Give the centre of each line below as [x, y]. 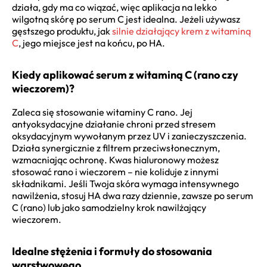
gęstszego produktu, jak [62, 31]
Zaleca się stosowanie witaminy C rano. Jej [102, 112]
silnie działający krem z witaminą [181, 31]
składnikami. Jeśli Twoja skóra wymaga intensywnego [125, 183]
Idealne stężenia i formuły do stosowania [112, 251]
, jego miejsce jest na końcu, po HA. [92, 43]
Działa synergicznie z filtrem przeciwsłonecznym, [116, 148]
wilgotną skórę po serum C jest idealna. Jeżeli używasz [126, 19]
